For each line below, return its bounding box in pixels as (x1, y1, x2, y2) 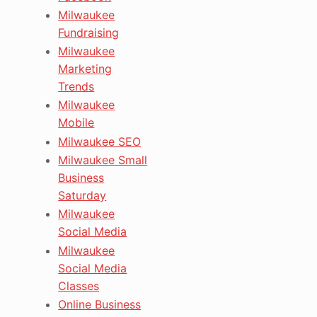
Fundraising (58, 25, 120, 40)
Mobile (58, 115, 95, 130)
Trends (58, 79, 95, 94)
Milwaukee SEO (58, 134, 142, 149)
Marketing (58, 62, 113, 76)
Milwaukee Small (58, 152, 148, 167)
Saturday (58, 188, 107, 202)
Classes (58, 278, 100, 293)
